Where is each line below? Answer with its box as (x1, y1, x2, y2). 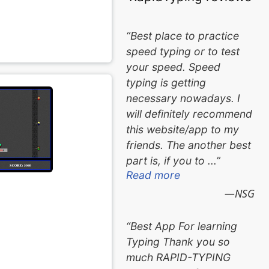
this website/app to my (126, 122, 240, 136)
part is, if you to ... (126, 154, 217, 167)
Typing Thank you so (126, 235, 231, 248)
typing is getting (126, 76, 207, 89)
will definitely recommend (126, 107, 253, 120)
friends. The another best (126, 138, 252, 151)
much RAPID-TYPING (126, 250, 231, 264)
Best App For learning (130, 219, 238, 232)
